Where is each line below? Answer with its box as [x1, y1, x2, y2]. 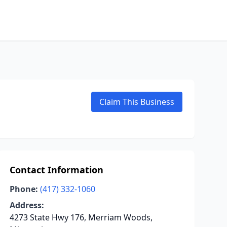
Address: [9, 200, 44, 211]
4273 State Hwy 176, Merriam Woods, [9, 212, 153, 223]
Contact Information [9, 164, 103, 176]
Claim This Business [99, 96, 174, 107]
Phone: [9, 183, 38, 195]
